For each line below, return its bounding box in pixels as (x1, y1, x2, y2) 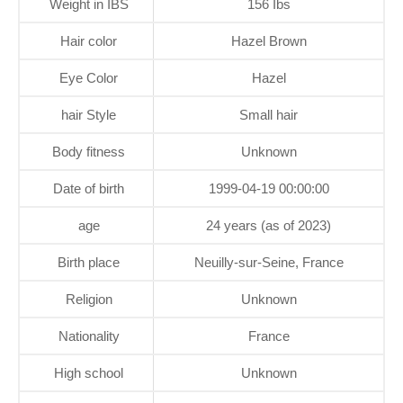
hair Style (61, 106, 116, 122)
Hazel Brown (230, 32, 307, 49)
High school (54, 364, 123, 381)
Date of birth (53, 180, 124, 196)
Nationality (58, 327, 120, 344)
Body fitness (52, 143, 125, 159)
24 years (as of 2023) (206, 217, 331, 233)
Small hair (239, 106, 298, 122)
